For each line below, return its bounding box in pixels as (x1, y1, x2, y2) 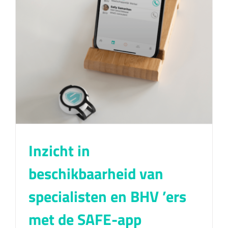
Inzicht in (28, 138, 90, 162)
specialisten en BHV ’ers (28, 184, 186, 208)
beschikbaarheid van (28, 161, 163, 185)
